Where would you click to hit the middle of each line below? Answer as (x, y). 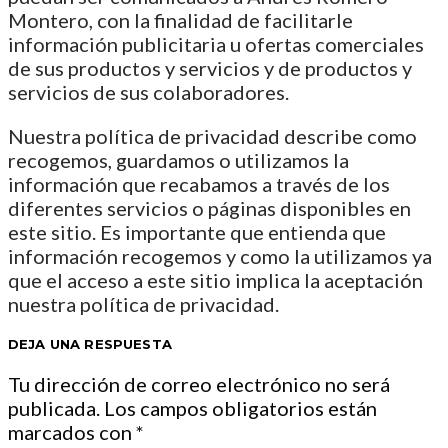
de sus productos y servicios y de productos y (210, 68)
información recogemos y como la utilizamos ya (220, 256)
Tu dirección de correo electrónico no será (199, 384)
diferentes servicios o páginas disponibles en (209, 208)
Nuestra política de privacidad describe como (212, 136)
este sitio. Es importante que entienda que (197, 232)
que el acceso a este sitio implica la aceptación (215, 280)
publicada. (54, 408)
